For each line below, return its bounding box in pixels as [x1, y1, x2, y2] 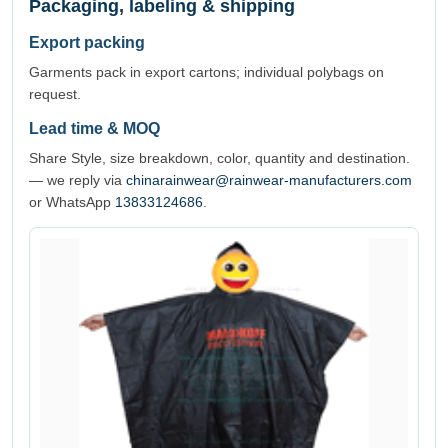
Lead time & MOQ [29, 120, 160, 138]
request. [29, 86, 81, 103]
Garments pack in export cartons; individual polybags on [29, 64, 384, 81]
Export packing [29, 34, 145, 52]
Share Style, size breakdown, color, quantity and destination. [29, 150, 410, 167]
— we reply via [29, 172, 126, 189]
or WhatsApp [29, 194, 115, 211]
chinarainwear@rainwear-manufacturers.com [126, 172, 412, 189]
